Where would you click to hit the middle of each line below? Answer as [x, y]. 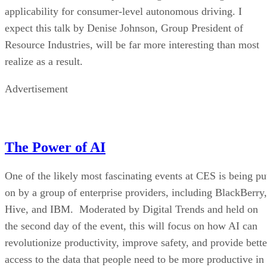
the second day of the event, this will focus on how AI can [131, 226]
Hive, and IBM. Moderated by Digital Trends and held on [131, 209]
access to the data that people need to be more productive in [134, 259]
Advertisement [36, 89]
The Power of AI [55, 147]
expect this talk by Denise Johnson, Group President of [124, 28]
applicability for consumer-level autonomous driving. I [123, 11]
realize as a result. [44, 61]
